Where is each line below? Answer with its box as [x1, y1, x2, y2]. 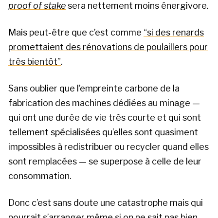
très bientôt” [8, 56, 61, 67]
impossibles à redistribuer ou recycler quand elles [8, 141, 209, 152]
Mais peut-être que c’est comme [8, 27, 144, 37]
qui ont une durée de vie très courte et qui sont [8, 112, 201, 123]
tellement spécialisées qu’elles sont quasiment [8, 127, 198, 137]
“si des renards [144, 27, 204, 37]
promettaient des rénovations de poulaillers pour [8, 41, 208, 52]
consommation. [8, 170, 72, 181]
